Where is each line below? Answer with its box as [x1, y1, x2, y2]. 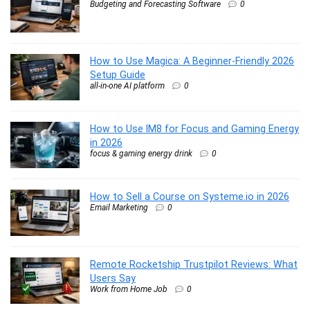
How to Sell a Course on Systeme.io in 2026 [90, 190, 289, 202]
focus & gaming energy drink [90, 148, 192, 158]
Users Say [90, 272, 136, 284]
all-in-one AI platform [90, 80, 165, 91]
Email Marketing [90, 202, 148, 212]
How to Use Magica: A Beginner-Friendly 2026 [90, 55, 294, 66]
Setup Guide [90, 69, 145, 80]
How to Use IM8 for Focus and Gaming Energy [90, 122, 299, 134]
